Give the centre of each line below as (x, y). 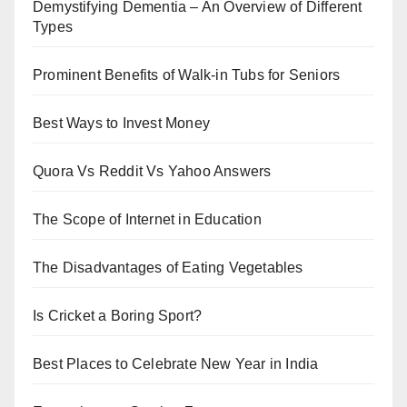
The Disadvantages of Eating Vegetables (168, 268)
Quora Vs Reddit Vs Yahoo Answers (152, 171)
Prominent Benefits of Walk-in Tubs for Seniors (187, 75)
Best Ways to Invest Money (121, 123)
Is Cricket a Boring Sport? (118, 316)
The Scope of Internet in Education (147, 219)
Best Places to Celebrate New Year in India (176, 364)
